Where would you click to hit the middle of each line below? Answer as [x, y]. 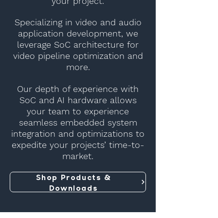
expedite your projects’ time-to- [78, 145]
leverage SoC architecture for [78, 45]
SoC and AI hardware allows [78, 100]
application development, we [78, 33]
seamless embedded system [78, 122]
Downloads [73, 187]
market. [78, 156]
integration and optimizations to [78, 134]
